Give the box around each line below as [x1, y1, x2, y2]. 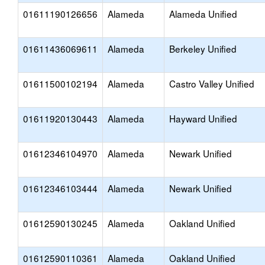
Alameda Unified [169, 7, 237, 20]
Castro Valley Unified [169, 77, 254, 90]
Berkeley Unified [169, 42, 237, 55]
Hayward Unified [169, 112, 237, 125]
